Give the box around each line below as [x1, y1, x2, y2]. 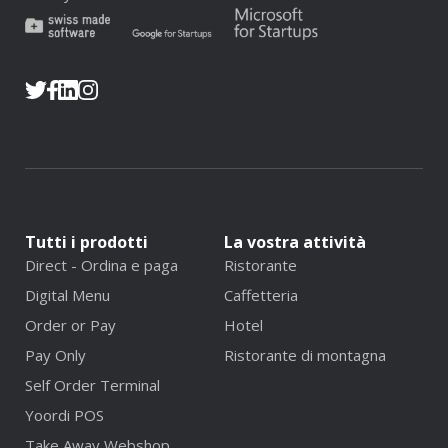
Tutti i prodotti [25, 231, 148, 254]
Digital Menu [25, 285, 110, 306]
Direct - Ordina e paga [25, 255, 178, 276]
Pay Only [25, 345, 86, 366]
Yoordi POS [25, 405, 104, 426]
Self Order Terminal [25, 375, 160, 396]
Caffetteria [224, 285, 298, 306]
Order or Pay [25, 315, 116, 336]
